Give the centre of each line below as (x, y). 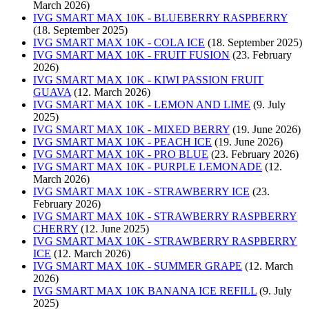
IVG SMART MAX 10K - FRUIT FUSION (131, 54)
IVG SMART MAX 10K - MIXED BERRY (131, 129)
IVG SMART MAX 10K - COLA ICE (119, 42)
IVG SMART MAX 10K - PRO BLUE (121, 154)
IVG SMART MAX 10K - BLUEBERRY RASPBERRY (160, 17)
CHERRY (56, 228)
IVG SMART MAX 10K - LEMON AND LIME (142, 104)
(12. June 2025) (115, 228)
